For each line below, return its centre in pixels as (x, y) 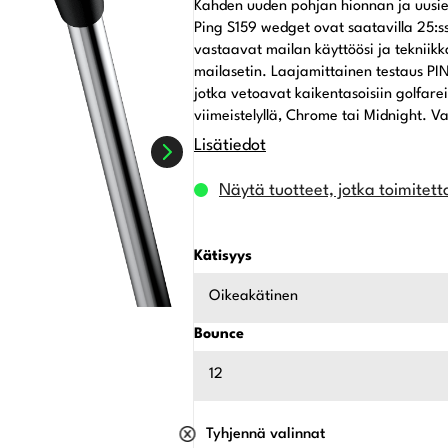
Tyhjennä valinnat (265, 435)
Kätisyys (222, 257)
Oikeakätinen (253, 297)
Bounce (218, 335)
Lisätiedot (229, 146)
